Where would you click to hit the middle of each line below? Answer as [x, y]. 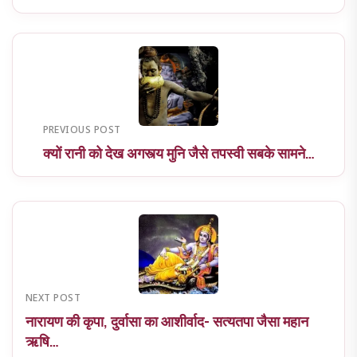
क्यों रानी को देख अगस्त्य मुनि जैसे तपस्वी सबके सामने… [178, 153]
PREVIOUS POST [82, 130]
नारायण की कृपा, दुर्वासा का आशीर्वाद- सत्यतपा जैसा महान [167, 321]
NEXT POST [53, 298]
